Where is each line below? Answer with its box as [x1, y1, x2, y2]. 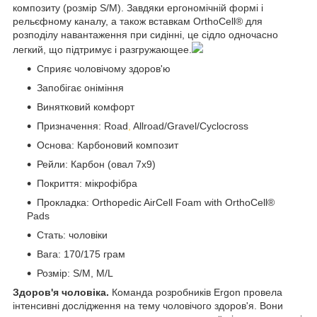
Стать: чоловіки [37, 229, 108, 241]
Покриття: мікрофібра [37, 177, 137, 189]
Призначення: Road [37, 120, 128, 132]
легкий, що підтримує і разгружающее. [13, 43, 192, 55]
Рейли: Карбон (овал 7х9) [37, 158, 156, 170]
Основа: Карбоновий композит [37, 139, 178, 151]
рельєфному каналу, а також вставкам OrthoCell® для [13, 15, 263, 27]
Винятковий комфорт [37, 100, 134, 113]
